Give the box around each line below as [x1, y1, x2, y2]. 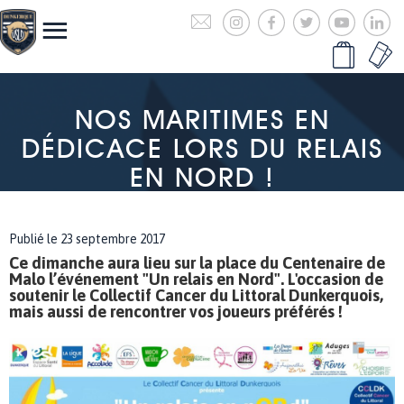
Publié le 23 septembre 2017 [9, 232, 165, 246]
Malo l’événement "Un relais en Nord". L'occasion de [9, 270, 383, 289]
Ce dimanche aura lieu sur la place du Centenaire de [9, 253, 385, 272]
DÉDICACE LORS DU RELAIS [21, 132, 383, 164]
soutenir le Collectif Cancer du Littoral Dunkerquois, [9, 286, 383, 305]
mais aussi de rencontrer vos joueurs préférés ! [9, 302, 343, 321]
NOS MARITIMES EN [74, 103, 330, 135]
